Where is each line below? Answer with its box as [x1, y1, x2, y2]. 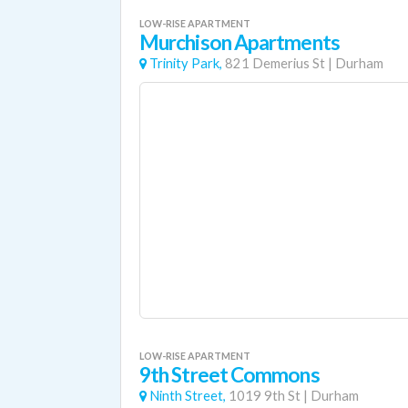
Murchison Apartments [139, 30, 340, 55]
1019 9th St [229, 388, 301, 403]
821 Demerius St [225, 56, 325, 71]
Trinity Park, [149, 56, 222, 71]
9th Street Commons [139, 362, 320, 387]
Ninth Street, [149, 388, 226, 403]
